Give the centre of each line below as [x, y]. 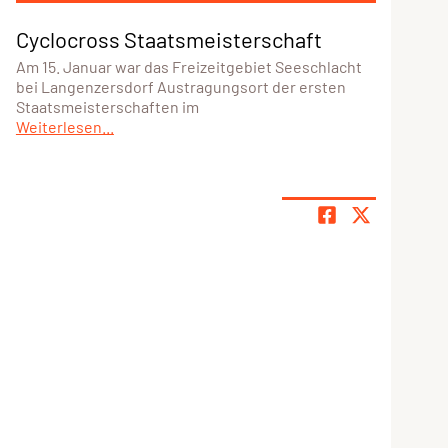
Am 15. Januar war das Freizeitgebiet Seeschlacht [188, 66]
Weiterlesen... [64, 126]
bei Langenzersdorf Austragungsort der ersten [180, 86]
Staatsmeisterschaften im [107, 106]
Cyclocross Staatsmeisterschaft [168, 38]
